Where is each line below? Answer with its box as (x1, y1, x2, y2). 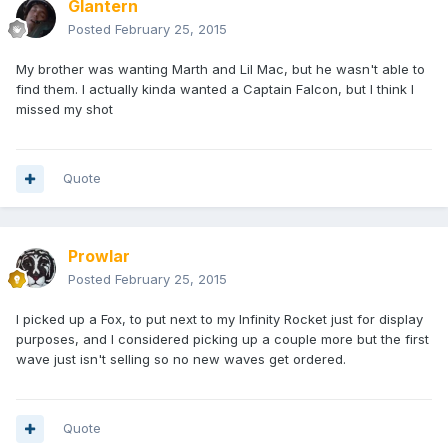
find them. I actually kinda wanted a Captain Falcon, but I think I (16, 81, 414, 98)
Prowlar (68, 246, 130, 267)
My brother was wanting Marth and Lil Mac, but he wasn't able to (16, 61, 425, 78)
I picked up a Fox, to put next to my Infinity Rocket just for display (16, 311, 423, 328)
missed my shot (16, 101, 113, 118)
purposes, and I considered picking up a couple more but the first (16, 331, 429, 348)
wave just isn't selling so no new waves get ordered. (16, 351, 346, 368)
